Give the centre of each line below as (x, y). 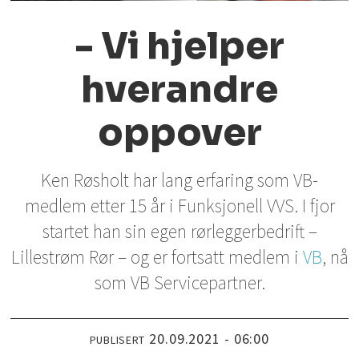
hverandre (179, 89)
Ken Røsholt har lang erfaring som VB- (179, 180)
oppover (179, 132)
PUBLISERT (117, 340)
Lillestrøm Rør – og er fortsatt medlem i (157, 257)
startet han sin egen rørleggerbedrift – (179, 232)
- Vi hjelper (179, 46)
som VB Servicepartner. (179, 283)
